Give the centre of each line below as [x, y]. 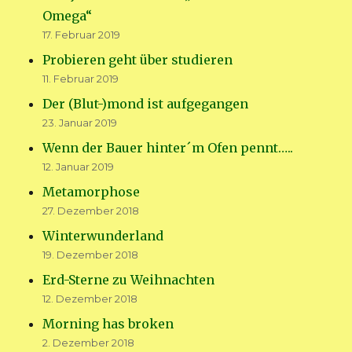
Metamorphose [92, 191]
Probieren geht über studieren [138, 59]
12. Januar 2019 [79, 166]
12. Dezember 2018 [90, 298]
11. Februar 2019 [81, 78]
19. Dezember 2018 [91, 254]
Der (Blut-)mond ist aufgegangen [146, 103]
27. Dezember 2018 [91, 210]
